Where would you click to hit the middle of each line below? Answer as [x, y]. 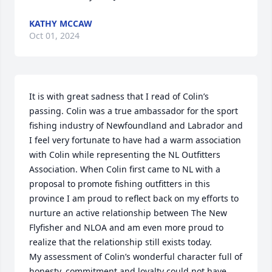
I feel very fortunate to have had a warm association [135, 140]
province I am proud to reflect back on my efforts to [134, 198]
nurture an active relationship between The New [128, 213]
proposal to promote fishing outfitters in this [120, 184]
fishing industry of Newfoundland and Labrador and [136, 125]
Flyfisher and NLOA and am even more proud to [126, 227]
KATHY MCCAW [61, 23]
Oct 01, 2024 [54, 36]
